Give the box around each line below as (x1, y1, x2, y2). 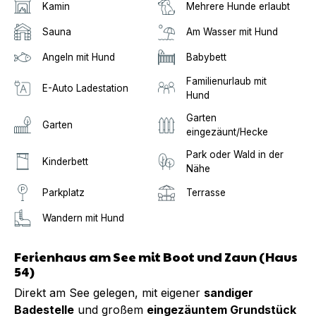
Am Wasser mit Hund (186, 25, 278, 37)
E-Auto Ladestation (42, 82, 128, 94)
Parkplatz (42, 186, 85, 198)
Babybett (186, 51, 226, 63)
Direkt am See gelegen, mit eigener (14, 285, 204, 300)
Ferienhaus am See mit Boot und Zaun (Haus (14, 247, 298, 265)
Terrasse (186, 186, 226, 198)
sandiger (204, 285, 253, 300)
